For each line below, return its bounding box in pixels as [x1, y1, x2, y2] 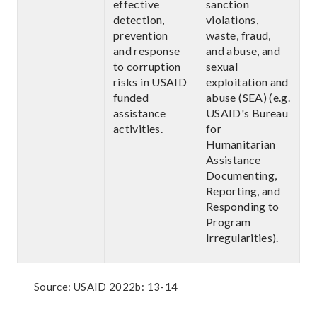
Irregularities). [206, 231, 279, 244]
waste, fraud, [206, 28, 271, 42]
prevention [113, 28, 168, 42]
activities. [113, 122, 163, 135]
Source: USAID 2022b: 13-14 [34, 280, 178, 293]
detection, [113, 13, 165, 26]
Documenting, [206, 168, 277, 182]
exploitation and [206, 75, 289, 88]
